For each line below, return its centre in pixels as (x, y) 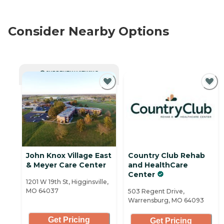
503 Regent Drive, (156, 191)
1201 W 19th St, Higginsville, (67, 181)
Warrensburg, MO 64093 (166, 200)
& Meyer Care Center (66, 165)
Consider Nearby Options (88, 31)
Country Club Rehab (166, 155)
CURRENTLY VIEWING (72, 72)
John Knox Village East (69, 155)
